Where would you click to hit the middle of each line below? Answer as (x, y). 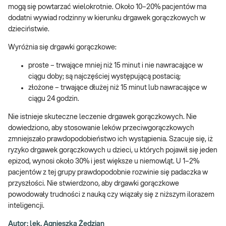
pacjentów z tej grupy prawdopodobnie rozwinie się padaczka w (108, 173)
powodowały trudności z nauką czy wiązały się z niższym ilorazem (111, 195)
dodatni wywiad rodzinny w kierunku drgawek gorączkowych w (107, 18)
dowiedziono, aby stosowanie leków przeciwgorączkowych (101, 128)
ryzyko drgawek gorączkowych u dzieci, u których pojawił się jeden (113, 151)
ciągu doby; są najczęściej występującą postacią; (104, 77)
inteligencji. (26, 206)
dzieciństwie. (29, 30)
